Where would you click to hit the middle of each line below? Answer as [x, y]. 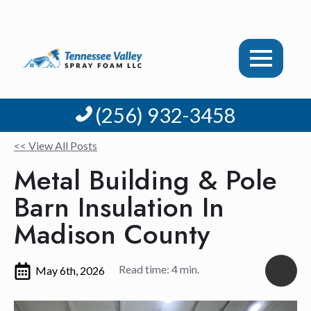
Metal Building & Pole [145, 180]
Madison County [112, 234]
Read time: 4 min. [159, 269]
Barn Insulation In [119, 207]
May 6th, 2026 [70, 270]
